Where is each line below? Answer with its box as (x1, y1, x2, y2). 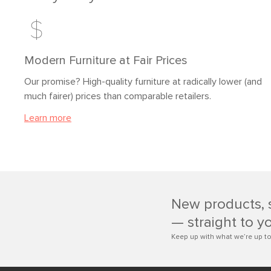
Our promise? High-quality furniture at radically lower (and (24, 77, 262, 87)
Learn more (24, 113, 71, 123)
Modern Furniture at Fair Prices (24, 54, 188, 67)
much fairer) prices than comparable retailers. (24, 91, 211, 101)
